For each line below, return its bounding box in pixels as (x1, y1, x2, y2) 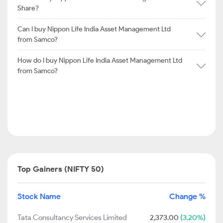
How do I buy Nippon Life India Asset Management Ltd (17, 56, 182, 65)
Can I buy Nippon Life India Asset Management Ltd (17, 25, 171, 33)
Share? (17, 4, 39, 12)
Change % (169, 192, 206, 201)
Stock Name (17, 192, 61, 201)
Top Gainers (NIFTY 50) (17, 164, 104, 174)
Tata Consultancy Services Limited (17, 213, 127, 222)
